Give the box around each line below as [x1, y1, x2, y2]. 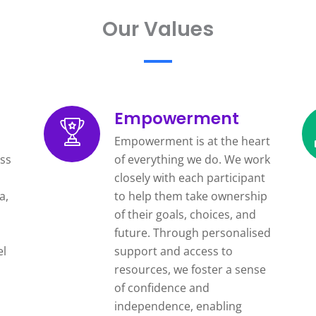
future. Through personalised [114, 224, 271, 241]
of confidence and [114, 279, 209, 296]
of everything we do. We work [114, 151, 270, 167]
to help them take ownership [114, 188, 267, 204]
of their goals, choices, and [114, 206, 256, 222]
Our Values [102, 15, 214, 43]
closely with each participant [114, 169, 265, 186]
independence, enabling [114, 298, 242, 314]
